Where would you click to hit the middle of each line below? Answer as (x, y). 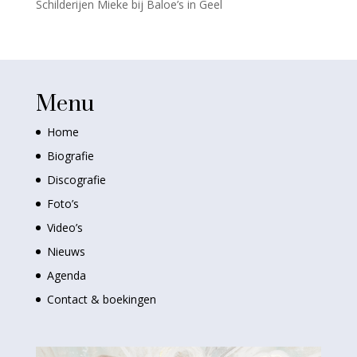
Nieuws (66, 251)
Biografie (70, 156)
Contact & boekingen (101, 299)
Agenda (66, 275)
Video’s (65, 228)
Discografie (76, 180)
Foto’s (63, 204)
